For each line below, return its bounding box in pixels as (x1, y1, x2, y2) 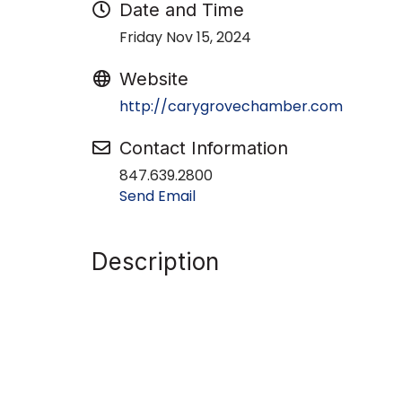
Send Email (119, 185, 196, 206)
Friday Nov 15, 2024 (119, 26, 251, 48)
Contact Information (119, 136, 288, 159)
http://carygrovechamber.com (119, 95, 343, 117)
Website (119, 67, 188, 90)
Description (92, 247, 219, 275)
